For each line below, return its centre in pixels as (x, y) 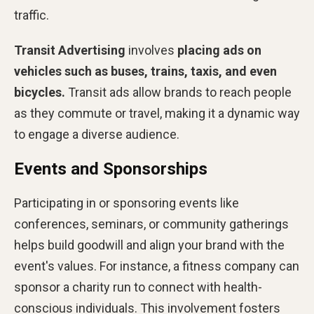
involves (151, 50)
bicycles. (41, 92)
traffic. (32, 15)
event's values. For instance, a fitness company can (157, 266)
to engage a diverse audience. (97, 134)
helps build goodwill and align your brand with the (149, 245)
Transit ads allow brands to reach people (180, 92)
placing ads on (219, 50)
